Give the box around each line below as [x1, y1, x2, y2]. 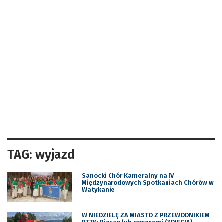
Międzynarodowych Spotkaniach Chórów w [81, 178, 214, 186]
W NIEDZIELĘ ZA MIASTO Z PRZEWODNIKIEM [81, 211, 210, 219]
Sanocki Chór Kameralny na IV [81, 171, 174, 179]
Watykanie [81, 185, 115, 193]
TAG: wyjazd [7, 146, 75, 162]
